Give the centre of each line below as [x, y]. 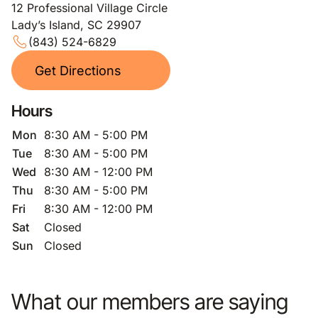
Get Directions [78, 70]
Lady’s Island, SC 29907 [76, 25]
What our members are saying [150, 301]
